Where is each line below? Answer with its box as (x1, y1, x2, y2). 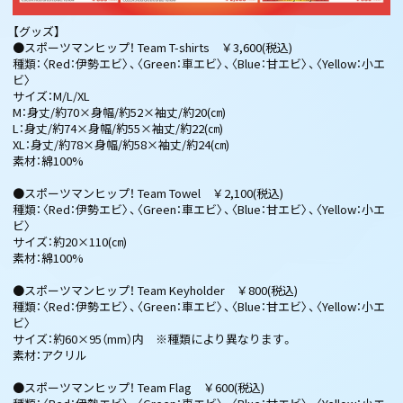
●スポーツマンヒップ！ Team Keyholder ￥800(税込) (13, 281, 298, 299)
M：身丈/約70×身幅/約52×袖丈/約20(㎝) (13, 103, 226, 121)
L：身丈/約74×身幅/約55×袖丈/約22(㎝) (13, 119, 223, 137)
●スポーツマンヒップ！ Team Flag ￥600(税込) (13, 378, 264, 396)
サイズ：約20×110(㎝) (13, 232, 127, 250)
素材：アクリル (13, 345, 87, 363)
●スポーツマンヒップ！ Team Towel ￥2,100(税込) (13, 184, 283, 201)
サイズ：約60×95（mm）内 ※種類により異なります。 (13, 329, 293, 347)
